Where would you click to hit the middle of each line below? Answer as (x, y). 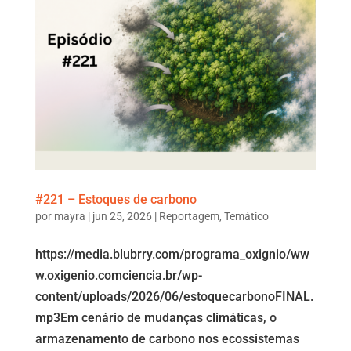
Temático (246, 217)
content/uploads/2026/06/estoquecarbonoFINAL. (174, 297)
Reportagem (189, 217)
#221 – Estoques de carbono (116, 200)
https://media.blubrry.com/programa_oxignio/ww (172, 255)
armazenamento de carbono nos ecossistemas (167, 339)
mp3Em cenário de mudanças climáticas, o (156, 318)
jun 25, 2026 (122, 217)
